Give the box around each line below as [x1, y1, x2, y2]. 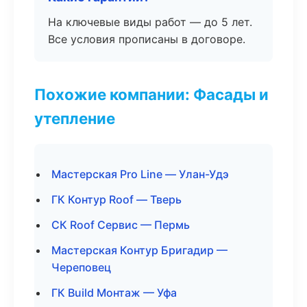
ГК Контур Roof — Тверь [51, 193, 182, 206]
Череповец [51, 260, 111, 274]
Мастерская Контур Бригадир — [51, 243, 228, 257]
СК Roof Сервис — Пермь [51, 218, 190, 232]
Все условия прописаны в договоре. [48, 32, 245, 46]
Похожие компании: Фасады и [34, 85, 269, 103]
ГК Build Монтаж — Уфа [51, 286, 177, 299]
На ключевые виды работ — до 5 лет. [48, 15, 252, 29]
